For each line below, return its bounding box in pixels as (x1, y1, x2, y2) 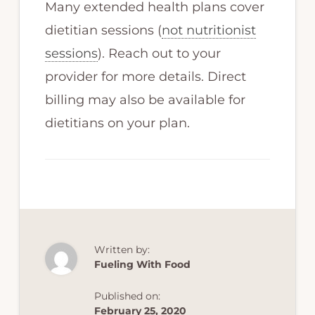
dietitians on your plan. (44, 115, 190, 131)
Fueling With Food (94, 257, 191, 271)
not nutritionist (161, 22, 256, 38)
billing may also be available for (44, 91, 245, 108)
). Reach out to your (97, 45, 221, 61)
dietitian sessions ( (44, 22, 162, 38)
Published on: (94, 289, 160, 302)
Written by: (94, 243, 150, 256)
